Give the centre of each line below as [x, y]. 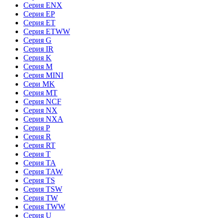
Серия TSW [43, 189]
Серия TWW [44, 206]
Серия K [37, 57]
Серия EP [39, 14]
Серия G [37, 40]
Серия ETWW [47, 31]
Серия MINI [43, 75]
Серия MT [40, 92]
